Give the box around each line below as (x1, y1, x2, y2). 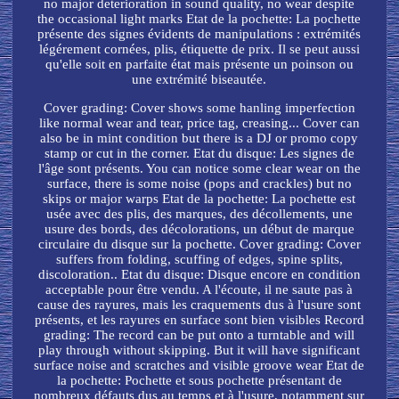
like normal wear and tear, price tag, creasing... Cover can (38, 116, 360, 131)
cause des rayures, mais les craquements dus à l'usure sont (37, 297, 362, 313)
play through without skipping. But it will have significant (38, 343, 361, 358)
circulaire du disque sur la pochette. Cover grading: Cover (37, 237, 361, 252)
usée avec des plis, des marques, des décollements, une (45, 207, 353, 222)
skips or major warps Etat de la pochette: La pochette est (43, 191, 356, 207)
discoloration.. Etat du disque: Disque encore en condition (37, 267, 361, 282)
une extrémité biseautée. (132, 72, 267, 87)
